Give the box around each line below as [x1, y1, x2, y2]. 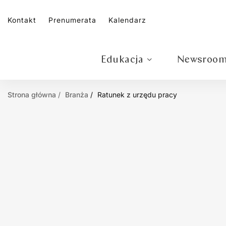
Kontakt [8, 15, 36, 24]
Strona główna [8, 90, 56, 99]
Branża [65, 90, 88, 99]
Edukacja [100, 55, 144, 66]
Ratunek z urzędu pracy [97, 90, 177, 99]
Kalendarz [108, 15, 146, 24]
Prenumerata [48, 15, 96, 24]
